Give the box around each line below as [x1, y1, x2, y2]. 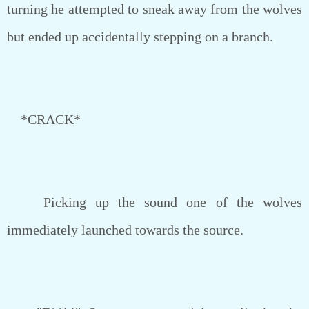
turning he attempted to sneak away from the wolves [7, 1, 302, 17]
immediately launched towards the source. [7, 222, 243, 237]
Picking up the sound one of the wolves [7, 195, 302, 210]
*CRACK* [7, 112, 81, 127]
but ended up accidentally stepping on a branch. [7, 29, 273, 44]
